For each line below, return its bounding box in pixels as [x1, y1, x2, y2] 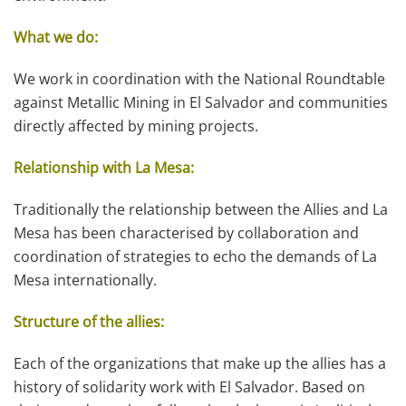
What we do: [14, 27, 98, 47]
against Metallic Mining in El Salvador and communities [14, 92, 388, 112]
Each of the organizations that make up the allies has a [14, 353, 386, 373]
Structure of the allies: [14, 312, 164, 332]
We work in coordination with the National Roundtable [14, 69, 385, 89]
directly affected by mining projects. [14, 116, 258, 136]
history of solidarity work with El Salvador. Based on [14, 377, 365, 397]
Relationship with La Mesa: [14, 158, 194, 178]
